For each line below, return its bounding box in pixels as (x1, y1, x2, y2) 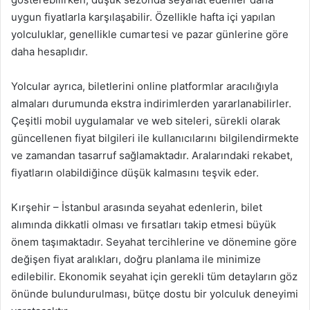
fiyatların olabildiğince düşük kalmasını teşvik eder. (11, 166, 259, 179)
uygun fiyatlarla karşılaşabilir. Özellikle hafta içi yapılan (11, 10, 275, 24)
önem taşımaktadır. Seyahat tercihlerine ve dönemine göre (11, 235, 297, 248)
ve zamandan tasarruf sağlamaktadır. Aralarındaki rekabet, (11, 149, 293, 162)
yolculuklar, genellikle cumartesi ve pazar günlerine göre (11, 28, 289, 41)
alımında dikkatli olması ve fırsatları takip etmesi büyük (11, 218, 276, 231)
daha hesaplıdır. (11, 45, 88, 58)
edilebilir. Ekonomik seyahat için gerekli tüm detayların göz (11, 270, 298, 283)
